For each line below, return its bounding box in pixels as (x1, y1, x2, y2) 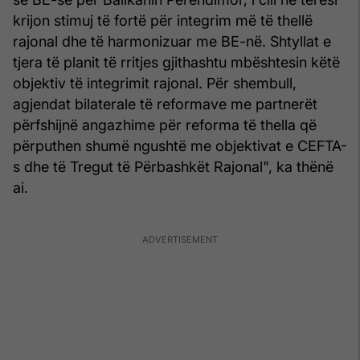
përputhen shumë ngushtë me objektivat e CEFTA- (13, 137, 347, 154)
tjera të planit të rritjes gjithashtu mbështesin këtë (13, 53, 340, 71)
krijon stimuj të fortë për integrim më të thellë (13, 11, 313, 29)
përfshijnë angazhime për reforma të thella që (13, 116, 317, 133)
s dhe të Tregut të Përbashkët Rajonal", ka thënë (13, 157, 333, 175)
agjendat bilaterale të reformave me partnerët (13, 95, 317, 112)
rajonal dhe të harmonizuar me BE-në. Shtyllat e (13, 32, 331, 50)
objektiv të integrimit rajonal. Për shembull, (13, 74, 297, 92)
